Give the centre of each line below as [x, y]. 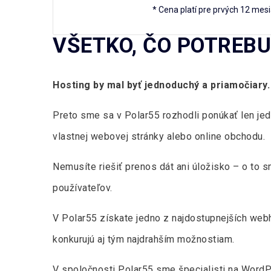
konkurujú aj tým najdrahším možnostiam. [144, 239]
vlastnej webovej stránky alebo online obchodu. [159, 136]
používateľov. [83, 188]
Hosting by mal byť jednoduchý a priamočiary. [161, 85]
